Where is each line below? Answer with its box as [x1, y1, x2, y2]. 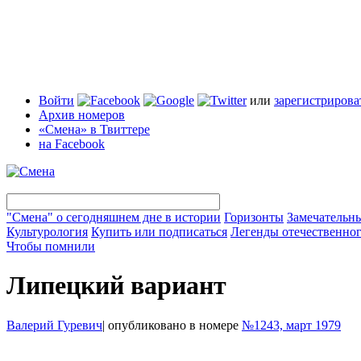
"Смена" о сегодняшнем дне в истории [6, 210, 221, 224]
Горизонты [224, 210, 284, 224]
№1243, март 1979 [242, 317, 341, 332]
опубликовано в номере [105, 317, 242, 332]
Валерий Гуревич [6, 317, 102, 332]
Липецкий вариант [6, 271, 226, 301]
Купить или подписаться [91, 225, 227, 239]
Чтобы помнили [6, 239, 95, 253]
